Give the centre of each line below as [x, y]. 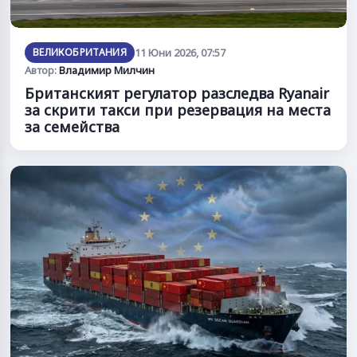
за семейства [72, 127]
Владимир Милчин [107, 71]
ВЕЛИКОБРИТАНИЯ [80, 53]
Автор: [42, 71]
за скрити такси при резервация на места [178, 110]
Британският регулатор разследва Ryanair [177, 94]
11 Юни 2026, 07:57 [180, 53]
